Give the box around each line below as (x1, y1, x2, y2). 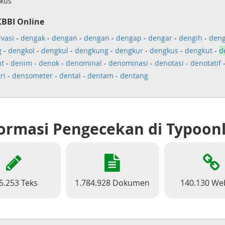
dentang (120, 71, 148, 80)
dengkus (149, 46, 178, 55)
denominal (65, 58, 102, 68)
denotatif (190, 58, 221, 68)
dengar (148, 33, 172, 43)
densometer (12, 71, 53, 80)
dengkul (41, 46, 68, 55)
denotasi (154, 58, 184, 68)
